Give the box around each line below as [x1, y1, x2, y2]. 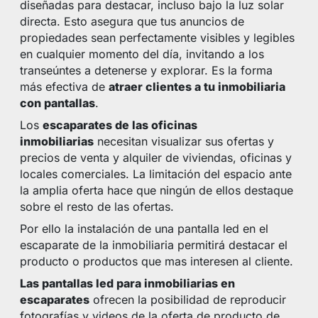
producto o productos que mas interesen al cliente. [20, 254, 294, 269]
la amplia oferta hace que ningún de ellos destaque [20, 183, 294, 198]
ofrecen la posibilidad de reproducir [89, 292, 287, 307]
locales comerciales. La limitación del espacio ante [20, 167, 292, 182]
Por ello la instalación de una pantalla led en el [20, 221, 269, 236]
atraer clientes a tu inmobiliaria [109, 79, 286, 94]
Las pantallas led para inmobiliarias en [20, 276, 236, 291]
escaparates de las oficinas [43, 118, 198, 133]
